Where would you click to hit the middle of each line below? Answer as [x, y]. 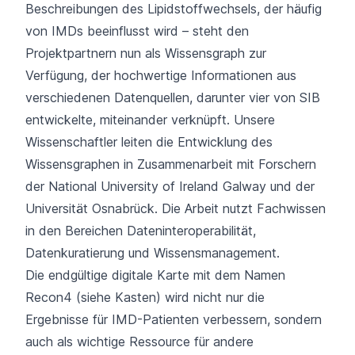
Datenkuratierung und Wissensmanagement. [153, 253]
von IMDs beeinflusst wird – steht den [137, 31]
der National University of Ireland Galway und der [170, 187]
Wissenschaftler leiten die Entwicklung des [149, 142]
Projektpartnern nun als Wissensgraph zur [146, 53]
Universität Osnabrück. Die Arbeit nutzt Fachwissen [176, 209]
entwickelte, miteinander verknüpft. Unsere [150, 120]
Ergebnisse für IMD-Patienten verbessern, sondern [174, 320]
